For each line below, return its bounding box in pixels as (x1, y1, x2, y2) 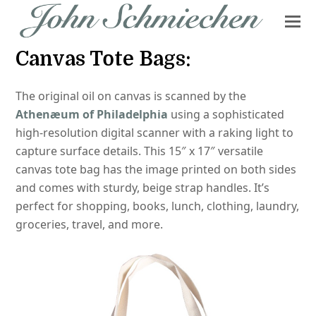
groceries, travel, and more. (16, 217, 164, 232)
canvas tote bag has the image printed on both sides (16, 162, 297, 177)
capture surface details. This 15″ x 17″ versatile (16, 143, 264, 159)
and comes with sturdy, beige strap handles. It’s (16, 180, 270, 195)
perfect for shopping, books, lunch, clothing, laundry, (16, 198, 300, 214)
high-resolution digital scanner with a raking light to (16, 125, 294, 140)
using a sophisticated (168, 107, 285, 122)
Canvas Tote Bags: (16, 48, 192, 71)
